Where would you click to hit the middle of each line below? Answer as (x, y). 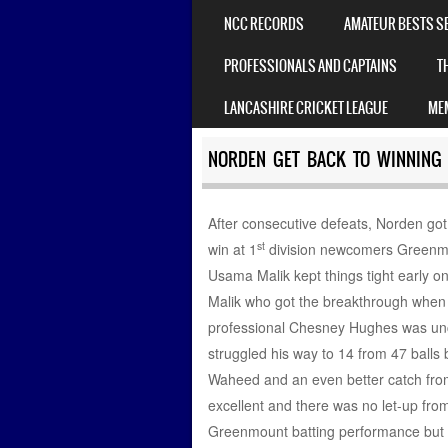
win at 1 (232, 249)
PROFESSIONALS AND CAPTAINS (310, 65)
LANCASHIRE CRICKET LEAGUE (306, 107)
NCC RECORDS (264, 23)
